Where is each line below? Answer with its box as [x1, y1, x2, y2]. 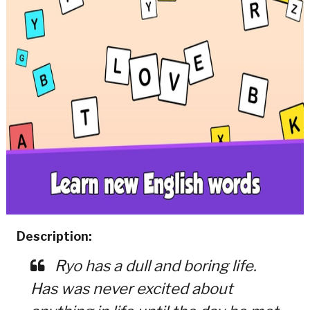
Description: [16, 228, 92, 244]
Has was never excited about [30, 279, 233, 298]
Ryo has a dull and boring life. [51, 256, 257, 275]
